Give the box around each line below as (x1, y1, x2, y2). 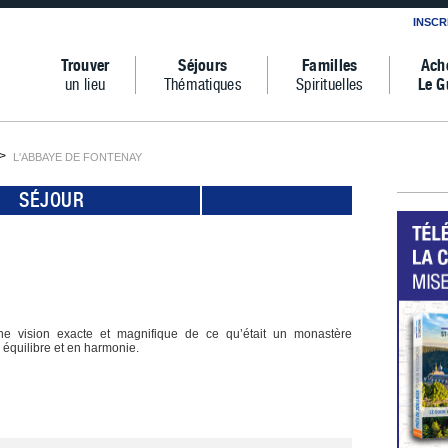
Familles (302, 55, 358, 75)
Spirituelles (295, 74, 364, 94)
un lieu (65, 74, 106, 94)
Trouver (60, 55, 110, 75)
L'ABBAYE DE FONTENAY (12, 150, 142, 163)
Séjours (178, 55, 228, 75)
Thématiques (163, 74, 242, 94)
